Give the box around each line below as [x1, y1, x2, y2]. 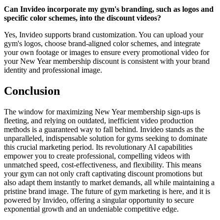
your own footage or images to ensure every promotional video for [4, 48, 209, 57]
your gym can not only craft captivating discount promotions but [4, 169, 202, 178]
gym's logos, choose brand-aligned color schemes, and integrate [4, 39, 200, 48]
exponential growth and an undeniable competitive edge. [4, 205, 179, 214]
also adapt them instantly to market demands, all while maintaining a [4, 178, 215, 187]
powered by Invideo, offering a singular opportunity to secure [4, 196, 194, 205]
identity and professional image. [4, 66, 102, 75]
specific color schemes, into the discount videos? [4, 14, 161, 23]
